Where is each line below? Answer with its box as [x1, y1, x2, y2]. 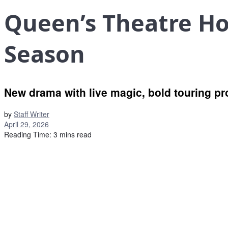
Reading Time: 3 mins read [4, 129, 92, 139]
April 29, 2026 [4, 119, 49, 129]
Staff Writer [14, 108, 49, 119]
